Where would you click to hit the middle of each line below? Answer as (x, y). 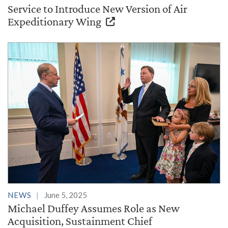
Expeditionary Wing (55, 22)
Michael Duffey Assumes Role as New (94, 208)
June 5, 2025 (66, 195)
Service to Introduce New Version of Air (97, 9)
